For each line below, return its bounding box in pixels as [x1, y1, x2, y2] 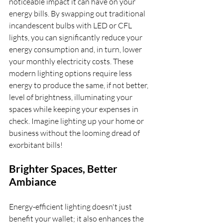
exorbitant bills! [9, 140, 63, 150]
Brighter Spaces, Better [9, 162, 119, 175]
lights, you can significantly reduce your [9, 32, 144, 42]
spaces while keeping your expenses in [9, 104, 140, 114]
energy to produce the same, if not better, [9, 80, 150, 90]
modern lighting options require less [9, 68, 133, 78]
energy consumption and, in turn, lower [9, 44, 143, 54]
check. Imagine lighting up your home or [9, 116, 145, 126]
